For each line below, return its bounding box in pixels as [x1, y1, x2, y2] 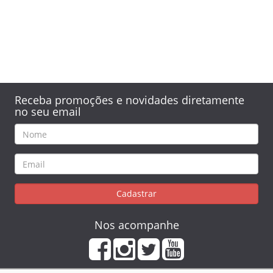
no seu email [14, 104, 81, 119]
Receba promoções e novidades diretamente [14, 93, 244, 108]
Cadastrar [116, 188, 157, 200]
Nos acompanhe [94, 218, 179, 233]
